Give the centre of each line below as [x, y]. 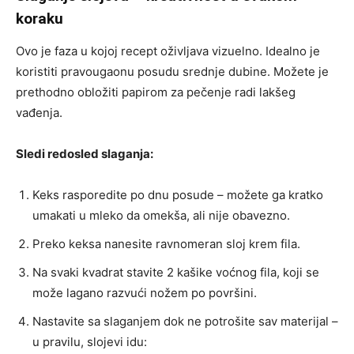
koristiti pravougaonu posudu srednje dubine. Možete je [172, 72]
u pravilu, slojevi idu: [90, 342]
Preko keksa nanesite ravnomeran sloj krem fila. [166, 244]
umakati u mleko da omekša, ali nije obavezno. [161, 216]
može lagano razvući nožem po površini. [145, 293]
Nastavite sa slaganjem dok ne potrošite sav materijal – [185, 322]
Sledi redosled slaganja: [85, 154]
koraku [40, 19]
